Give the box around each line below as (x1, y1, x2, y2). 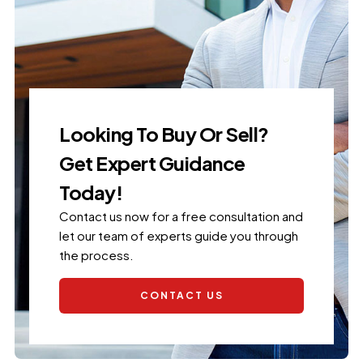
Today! (59, 179, 123, 204)
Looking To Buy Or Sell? (59, 121, 269, 146)
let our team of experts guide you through (59, 227, 299, 243)
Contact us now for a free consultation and (59, 207, 304, 224)
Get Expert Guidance (59, 150, 246, 175)
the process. (59, 246, 137, 263)
